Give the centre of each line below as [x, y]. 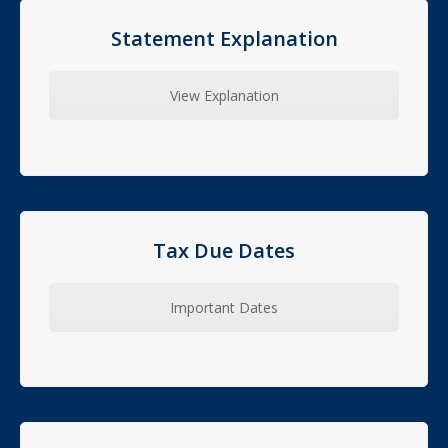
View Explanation [224, 95]
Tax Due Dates [224, 250]
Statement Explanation [224, 38]
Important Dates [224, 307]
